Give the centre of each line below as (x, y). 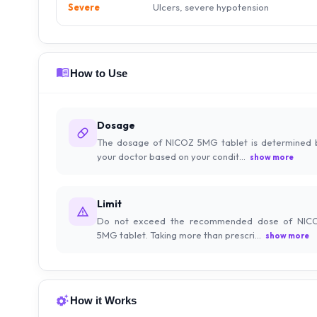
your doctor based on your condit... (171, 156)
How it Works (103, 300)
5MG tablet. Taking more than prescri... (179, 235)
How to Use (99, 73)
